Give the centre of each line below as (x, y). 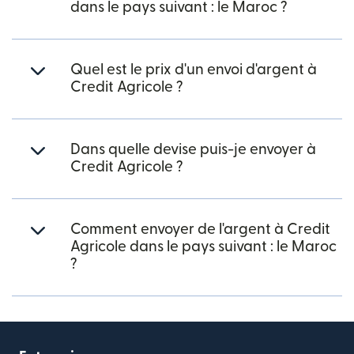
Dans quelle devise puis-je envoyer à (193, 150)
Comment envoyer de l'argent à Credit (200, 230)
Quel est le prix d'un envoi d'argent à (194, 70)
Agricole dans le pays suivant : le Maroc (203, 247)
